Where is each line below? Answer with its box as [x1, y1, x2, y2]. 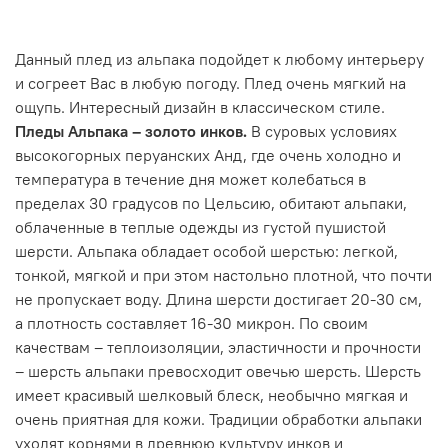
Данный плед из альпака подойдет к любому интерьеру [15, 48, 424, 69]
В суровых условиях [247, 120, 397, 141]
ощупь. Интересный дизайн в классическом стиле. [15, 96, 385, 117]
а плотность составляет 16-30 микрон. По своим [15, 312, 368, 333]
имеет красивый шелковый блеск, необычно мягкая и [15, 384, 408, 405]
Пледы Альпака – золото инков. [15, 120, 247, 141]
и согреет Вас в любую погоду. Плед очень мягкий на [15, 72, 406, 93]
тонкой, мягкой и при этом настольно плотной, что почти [15, 264, 432, 285]
